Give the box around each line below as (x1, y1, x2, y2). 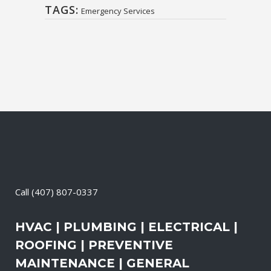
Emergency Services (81, 5, 155, 16)
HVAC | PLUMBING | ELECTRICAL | (15, 219, 238, 234)
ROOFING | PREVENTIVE (15, 237, 173, 252)
